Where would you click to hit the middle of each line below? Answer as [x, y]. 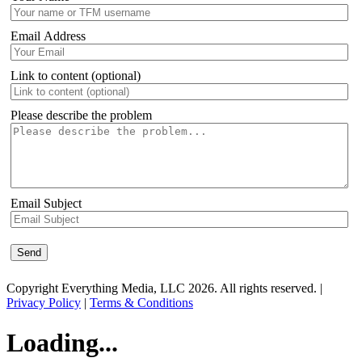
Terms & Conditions [141, 303]
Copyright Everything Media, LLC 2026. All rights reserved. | [164, 288]
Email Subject [46, 204]
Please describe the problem [81, 116]
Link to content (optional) [76, 76]
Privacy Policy [44, 303]
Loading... [62, 342]
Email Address [48, 36]
